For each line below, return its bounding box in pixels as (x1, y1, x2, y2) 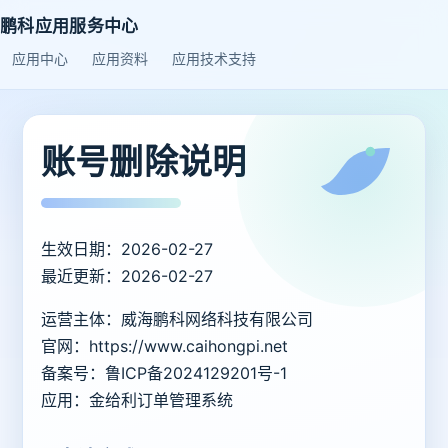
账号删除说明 (41, 141, 247, 182)
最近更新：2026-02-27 (41, 266, 213, 287)
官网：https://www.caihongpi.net (41, 336, 288, 357)
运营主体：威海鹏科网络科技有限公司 (41, 309, 313, 330)
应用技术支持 (172, 50, 256, 67)
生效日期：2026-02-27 (41, 239, 213, 260)
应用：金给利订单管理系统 (41, 390, 233, 411)
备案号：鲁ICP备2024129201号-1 (41, 363, 287, 384)
